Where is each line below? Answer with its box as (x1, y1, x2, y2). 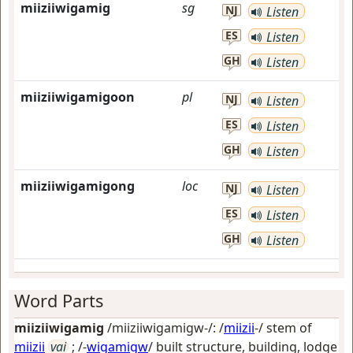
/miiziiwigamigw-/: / (104, 319, 224, 336)
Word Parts (14, 289, 103, 312)
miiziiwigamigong (20, 177, 135, 195)
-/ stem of (255, 319, 312, 336)
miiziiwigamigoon (20, 88, 135, 106)
